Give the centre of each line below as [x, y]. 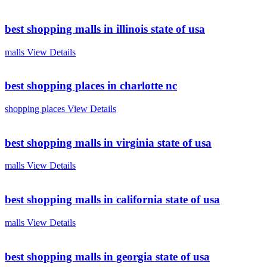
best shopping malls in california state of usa [112, 200]
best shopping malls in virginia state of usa [108, 142]
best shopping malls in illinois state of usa [105, 29]
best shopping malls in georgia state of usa [107, 256]
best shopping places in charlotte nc [91, 86]
